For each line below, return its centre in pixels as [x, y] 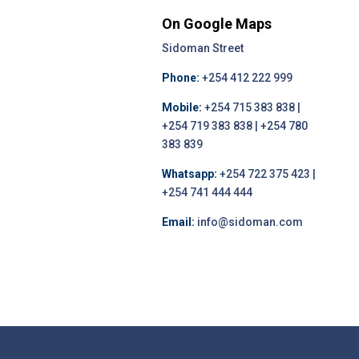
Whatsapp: [189, 174]
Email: [178, 222]
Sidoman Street [202, 48]
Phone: [180, 78]
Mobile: [182, 108]
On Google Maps [216, 24]
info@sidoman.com [248, 222]
